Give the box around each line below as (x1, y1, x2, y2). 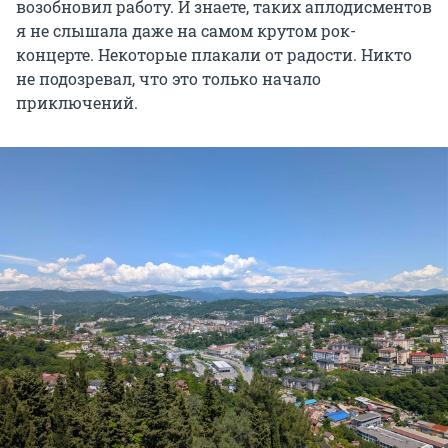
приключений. (16, 91, 138, 113)
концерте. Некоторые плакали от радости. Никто (16, 43, 412, 65)
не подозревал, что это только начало (16, 67, 321, 89)
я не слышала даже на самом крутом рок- (16, 19, 356, 41)
